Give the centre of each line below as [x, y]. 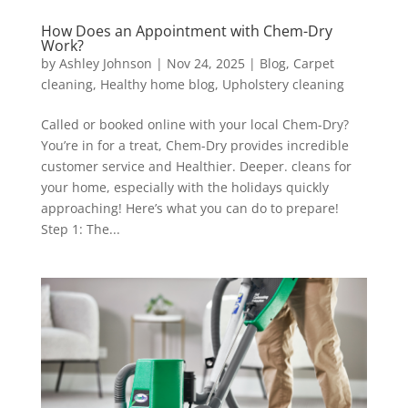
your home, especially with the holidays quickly [184, 187]
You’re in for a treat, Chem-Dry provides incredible [194, 145]
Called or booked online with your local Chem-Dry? [194, 124]
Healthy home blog [157, 84]
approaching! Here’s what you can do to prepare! [189, 208]
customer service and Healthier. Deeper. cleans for [196, 166]
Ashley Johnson [105, 63]
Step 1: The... [80, 229]
